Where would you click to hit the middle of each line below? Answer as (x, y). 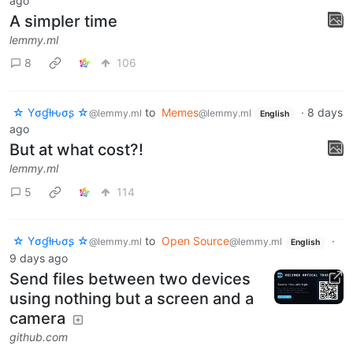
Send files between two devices (130, 279)
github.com (39, 336)
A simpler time (63, 21)
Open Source (195, 241)
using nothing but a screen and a (132, 298)
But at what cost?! (76, 150)
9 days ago (39, 258)
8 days (325, 112)
